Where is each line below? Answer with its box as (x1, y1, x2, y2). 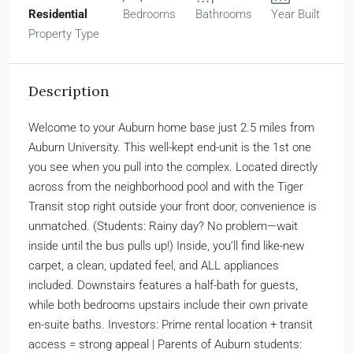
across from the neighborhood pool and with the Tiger (28, 179, 303, 194)
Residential (28, 6, 87, 21)
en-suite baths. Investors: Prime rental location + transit (28, 317, 313, 332)
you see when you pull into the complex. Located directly (28, 159, 318, 174)
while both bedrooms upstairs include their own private (28, 297, 308, 312)
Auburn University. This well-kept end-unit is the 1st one (28, 139, 311, 154)
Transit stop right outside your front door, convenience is (28, 199, 317, 214)
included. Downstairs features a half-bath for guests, (28, 277, 298, 292)
